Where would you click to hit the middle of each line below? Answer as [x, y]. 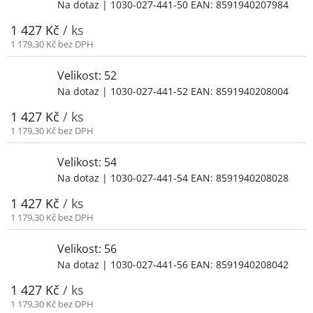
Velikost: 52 [87, 75]
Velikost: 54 [87, 162]
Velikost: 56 [87, 248]
